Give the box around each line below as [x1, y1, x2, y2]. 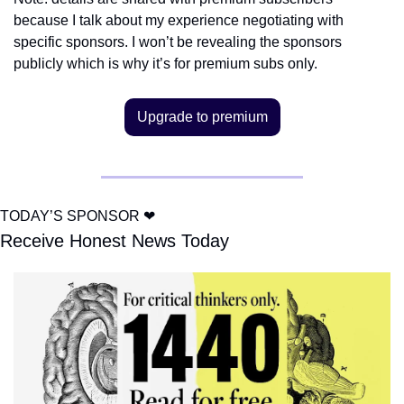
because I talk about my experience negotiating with [14, 12, 344, 28]
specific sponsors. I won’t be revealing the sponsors [14, 33, 342, 50]
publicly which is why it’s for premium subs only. [14, 55, 317, 71]
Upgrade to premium [136, 108, 268, 124]
